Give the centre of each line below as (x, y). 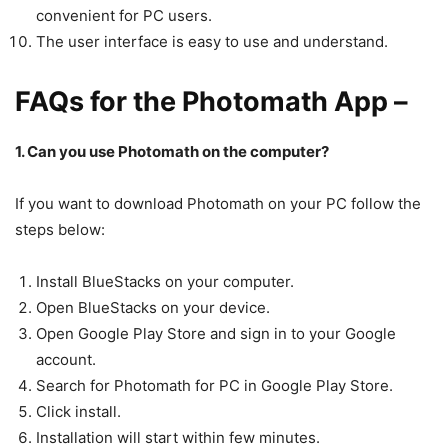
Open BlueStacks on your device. (153, 307)
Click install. (78, 411)
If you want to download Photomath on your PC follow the (218, 203)
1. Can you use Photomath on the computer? (172, 151)
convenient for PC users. (124, 15)
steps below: (60, 229)
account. (66, 359)
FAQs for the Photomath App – (211, 101)
